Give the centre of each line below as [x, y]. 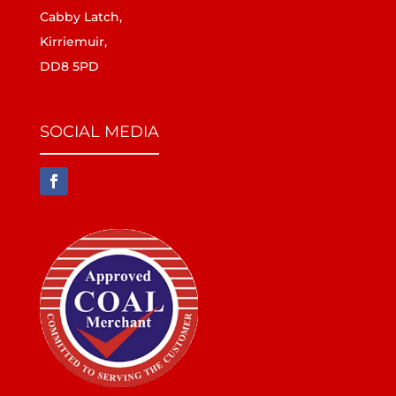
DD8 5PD [69, 66]
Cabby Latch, [80, 16]
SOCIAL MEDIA [99, 131]
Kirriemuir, [73, 41]
